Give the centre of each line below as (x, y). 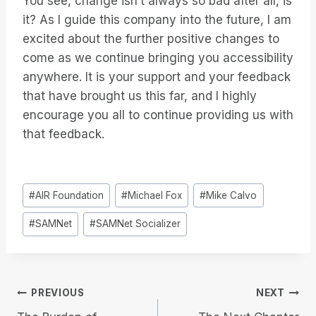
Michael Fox (155, 195)
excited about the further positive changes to (151, 39)
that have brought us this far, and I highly (140, 96)
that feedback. (63, 134)
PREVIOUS (58, 293)
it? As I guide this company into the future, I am (157, 20)
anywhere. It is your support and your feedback (157, 77)
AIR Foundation (70, 195)
